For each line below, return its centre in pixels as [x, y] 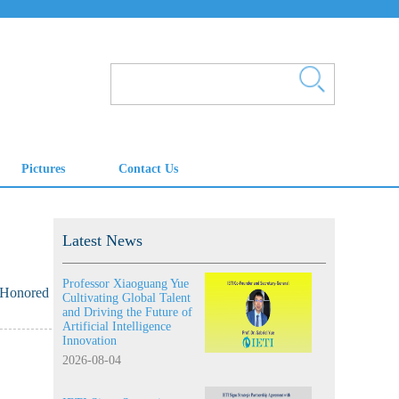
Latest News [102, 240]
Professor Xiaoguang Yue [126, 284]
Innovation [90, 341]
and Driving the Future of [127, 312]
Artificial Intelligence [117, 326]
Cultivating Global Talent [126, 298]
